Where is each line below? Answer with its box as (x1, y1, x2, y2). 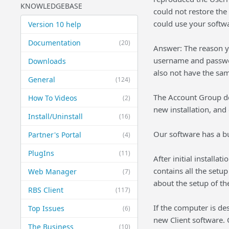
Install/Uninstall (28, 111, 83, 121)
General (28, 75, 55, 84)
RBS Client (28, 185, 63, 195)
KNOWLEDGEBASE (20, 1, 82, 11)
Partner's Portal (28, 130, 81, 140)
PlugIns (28, 148, 54, 158)
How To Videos (28, 93, 77, 103)
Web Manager (28, 167, 77, 176)
